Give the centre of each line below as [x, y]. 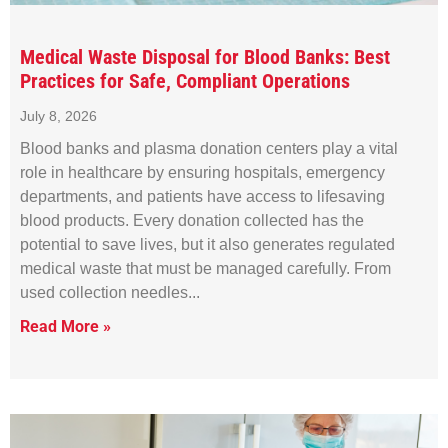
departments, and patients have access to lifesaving [202, 196]
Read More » [65, 326]
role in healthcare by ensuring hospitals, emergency [202, 172]
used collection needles [104, 292]
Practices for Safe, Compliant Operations [185, 80]
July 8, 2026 [58, 115]
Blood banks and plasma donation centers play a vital [209, 148]
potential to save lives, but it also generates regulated [207, 244]
